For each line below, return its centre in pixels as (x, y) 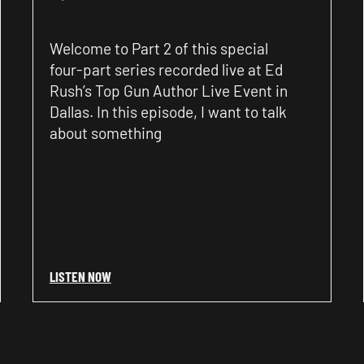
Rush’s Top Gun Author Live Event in (168, 90)
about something (105, 132)
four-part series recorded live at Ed (166, 69)
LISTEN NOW (80, 276)
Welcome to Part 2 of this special (158, 48)
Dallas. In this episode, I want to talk (168, 111)
